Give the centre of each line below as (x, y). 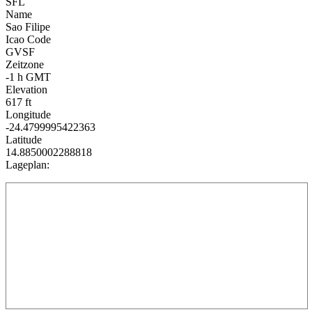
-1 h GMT (28, 77)
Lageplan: (28, 165)
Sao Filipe (28, 27)
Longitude (28, 115)
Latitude (24, 140)
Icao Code (28, 40)
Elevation (26, 90)
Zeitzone (25, 65)
